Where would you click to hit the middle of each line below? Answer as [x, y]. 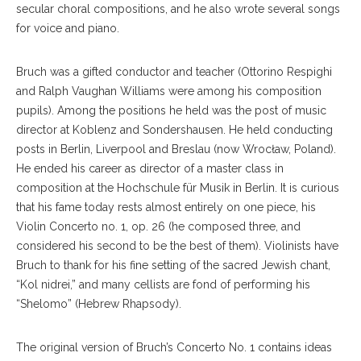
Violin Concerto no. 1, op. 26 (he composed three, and [158, 226]
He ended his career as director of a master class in [150, 168]
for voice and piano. [68, 28]
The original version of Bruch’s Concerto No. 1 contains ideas [174, 347]
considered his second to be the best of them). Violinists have [177, 245]
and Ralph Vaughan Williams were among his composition [169, 91]
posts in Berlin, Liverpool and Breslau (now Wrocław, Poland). [176, 149]
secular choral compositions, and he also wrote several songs [178, 8]
